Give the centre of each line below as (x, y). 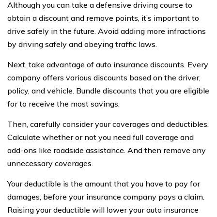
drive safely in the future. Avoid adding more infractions (107, 31)
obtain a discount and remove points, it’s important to (103, 18)
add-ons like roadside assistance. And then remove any (107, 150)
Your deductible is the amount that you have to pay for (104, 184)
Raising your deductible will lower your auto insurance (103, 210)
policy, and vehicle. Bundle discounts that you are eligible (108, 91)
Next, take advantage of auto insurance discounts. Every (108, 65)
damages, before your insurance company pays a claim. (106, 197)
